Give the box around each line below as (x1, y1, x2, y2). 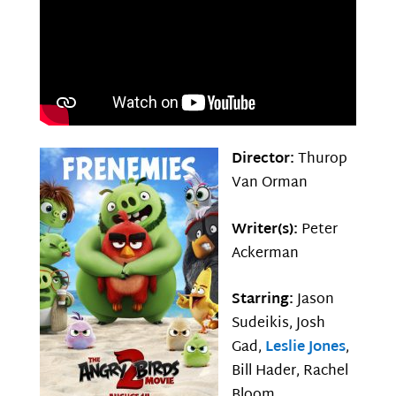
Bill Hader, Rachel (231, 359, 348, 385)
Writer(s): (231, 217, 301, 243)
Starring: (231, 287, 297, 314)
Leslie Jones (264, 335, 346, 362)
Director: (231, 147, 298, 173)
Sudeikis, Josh (231, 311, 325, 338)
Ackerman (231, 240, 299, 267)
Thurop (297, 147, 347, 173)
